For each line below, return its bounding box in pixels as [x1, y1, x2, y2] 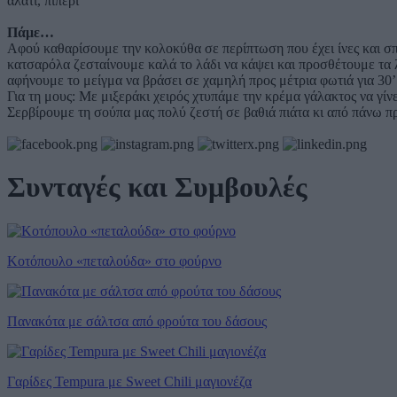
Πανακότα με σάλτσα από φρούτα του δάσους [7, 313, 267, 329]
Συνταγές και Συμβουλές [7, 171, 307, 204]
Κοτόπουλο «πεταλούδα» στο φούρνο [7, 253, 222, 269]
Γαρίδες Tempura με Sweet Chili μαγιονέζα [7, 373, 252, 389]
